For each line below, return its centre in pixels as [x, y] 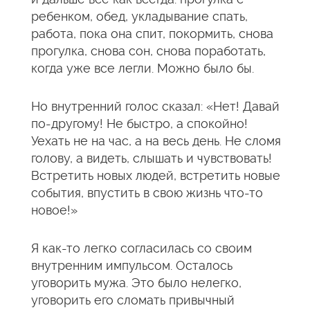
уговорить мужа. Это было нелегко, [136, 283]
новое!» [54, 210]
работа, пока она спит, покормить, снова [152, 34]
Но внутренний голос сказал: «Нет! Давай [155, 106]
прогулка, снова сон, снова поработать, [148, 51]
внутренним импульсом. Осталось [132, 265]
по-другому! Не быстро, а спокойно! [139, 124]
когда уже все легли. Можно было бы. [143, 68]
